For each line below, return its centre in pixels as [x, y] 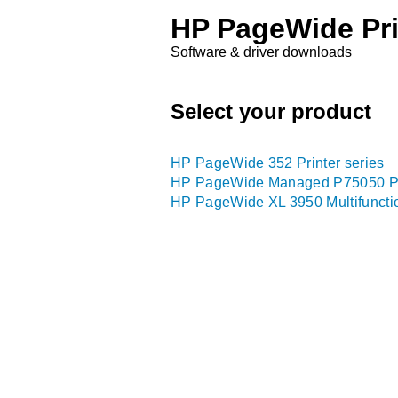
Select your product [271, 111]
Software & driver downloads [261, 52]
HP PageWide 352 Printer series [278, 163]
